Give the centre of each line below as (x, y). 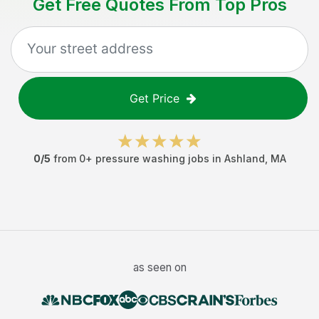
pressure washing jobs (152, 158)
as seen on (159, 267)
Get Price (155, 98)
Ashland (244, 158)
